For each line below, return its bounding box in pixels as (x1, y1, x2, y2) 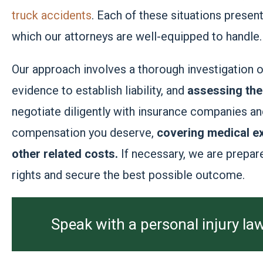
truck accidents (12, 8, 92, 22)
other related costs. (12, 147, 119, 161)
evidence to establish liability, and (12, 83, 188, 97)
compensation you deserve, (12, 126, 157, 140)
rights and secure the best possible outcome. (12, 168, 245, 182)
